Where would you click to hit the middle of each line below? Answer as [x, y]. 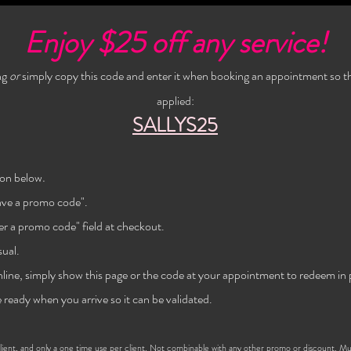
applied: [175, 101]
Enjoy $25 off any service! [175, 42]
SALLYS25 [175, 125]
